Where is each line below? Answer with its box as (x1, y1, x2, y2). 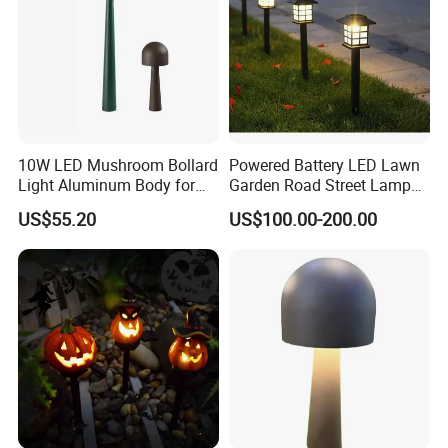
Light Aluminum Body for (18, 174, 196, 197)
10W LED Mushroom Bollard (18, 154, 219, 177)
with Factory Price (228, 194, 355, 217)
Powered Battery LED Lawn (228, 154, 420, 177)
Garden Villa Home (18, 194, 151, 217)
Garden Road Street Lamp (228, 174, 411, 197)
